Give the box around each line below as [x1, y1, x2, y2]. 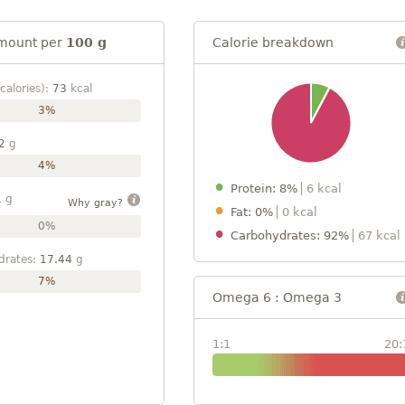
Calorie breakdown [212, 34, 334, 50]
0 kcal [282, 204, 317, 219]
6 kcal [306, 181, 342, 195]
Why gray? [67, 196, 127, 209]
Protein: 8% [231, 181, 301, 195]
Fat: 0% [231, 204, 277, 219]
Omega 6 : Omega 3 [212, 289, 342, 305]
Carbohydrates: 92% [231, 228, 353, 242]
